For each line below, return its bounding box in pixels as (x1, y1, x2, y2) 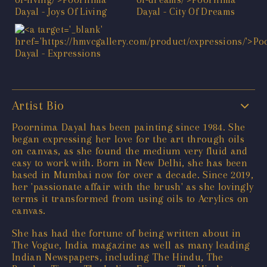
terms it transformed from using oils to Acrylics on (12, 192, 249, 204)
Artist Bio (12, 98, 64, 113)
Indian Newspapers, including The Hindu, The (12, 250, 223, 263)
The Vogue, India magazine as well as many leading (12, 238, 250, 251)
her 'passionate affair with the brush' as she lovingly (12, 180, 254, 193)
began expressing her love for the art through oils (12, 132, 244, 145)
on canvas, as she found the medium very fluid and (12, 144, 248, 157)
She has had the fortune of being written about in (12, 226, 241, 239)
